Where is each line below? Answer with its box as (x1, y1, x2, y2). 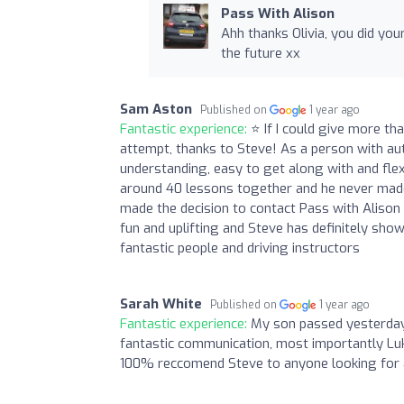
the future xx (220, 43, 300, 62)
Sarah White (120, 294, 202, 313)
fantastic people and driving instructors (120, 238, 360, 257)
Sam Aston (120, 99, 192, 118)
